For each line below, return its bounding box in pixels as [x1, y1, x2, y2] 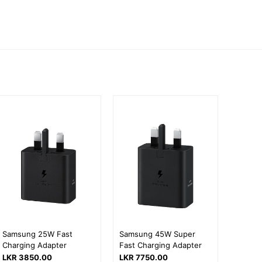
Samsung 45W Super [119, 229, 196, 239]
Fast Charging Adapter [119, 240, 202, 250]
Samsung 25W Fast [2, 229, 73, 239]
